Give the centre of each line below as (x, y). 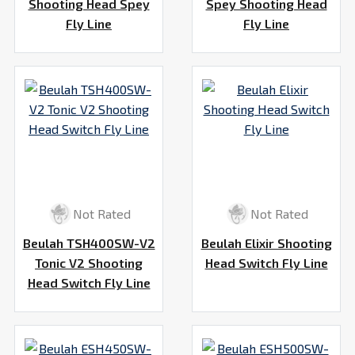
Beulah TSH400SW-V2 (89, 242)
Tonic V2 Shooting (89, 262)
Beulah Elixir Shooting (266, 242)
